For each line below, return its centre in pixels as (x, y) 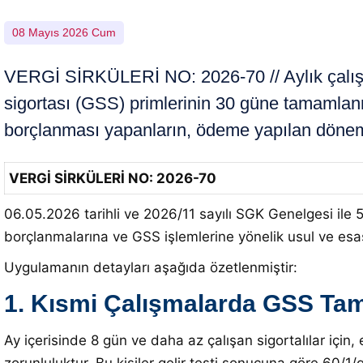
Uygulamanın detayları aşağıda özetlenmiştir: (151, 267)
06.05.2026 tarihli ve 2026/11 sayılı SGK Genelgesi (171, 214)
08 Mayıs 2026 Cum (64, 32)
